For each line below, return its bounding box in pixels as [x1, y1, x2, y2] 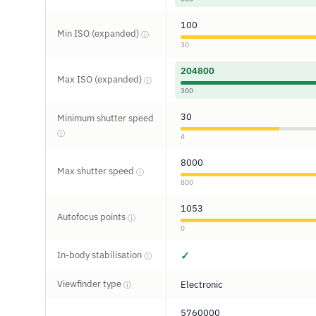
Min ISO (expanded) [57, 28, 141, 39]
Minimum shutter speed [57, 112, 154, 124]
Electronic [181, 279, 223, 291]
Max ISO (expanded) [57, 73, 144, 85]
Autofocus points [57, 211, 128, 223]
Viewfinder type [57, 278, 123, 290]
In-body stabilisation [57, 249, 144, 261]
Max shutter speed [57, 165, 136, 177]
